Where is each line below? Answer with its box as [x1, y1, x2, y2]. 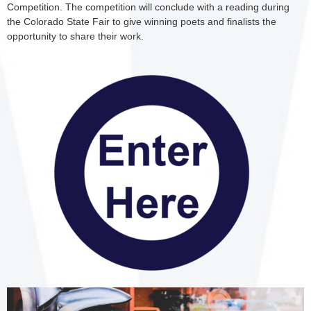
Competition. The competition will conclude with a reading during [7, 1, 289, 12]
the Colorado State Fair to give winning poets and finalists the [7, 16, 276, 27]
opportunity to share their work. [7, 31, 144, 42]
